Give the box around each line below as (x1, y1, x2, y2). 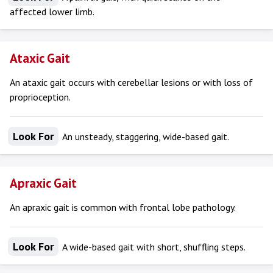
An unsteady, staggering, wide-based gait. (60, 130, 229, 143)
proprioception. (10, 91, 71, 103)
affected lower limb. (10, 5, 94, 18)
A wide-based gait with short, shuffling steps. (60, 241, 246, 253)
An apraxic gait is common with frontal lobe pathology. (10, 201, 236, 213)
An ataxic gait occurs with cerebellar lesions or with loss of (10, 76, 253, 88)
